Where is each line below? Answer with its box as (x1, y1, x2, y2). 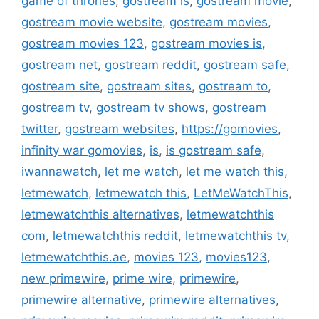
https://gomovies (182, 121, 278, 136)
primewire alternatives (149, 292, 276, 307)
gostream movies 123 (21, 36, 144, 51)
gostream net (21, 57, 98, 72)
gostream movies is (151, 36, 262, 51)
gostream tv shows (96, 100, 205, 115)
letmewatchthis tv (185, 228, 286, 243)
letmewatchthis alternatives (21, 206, 179, 221)
